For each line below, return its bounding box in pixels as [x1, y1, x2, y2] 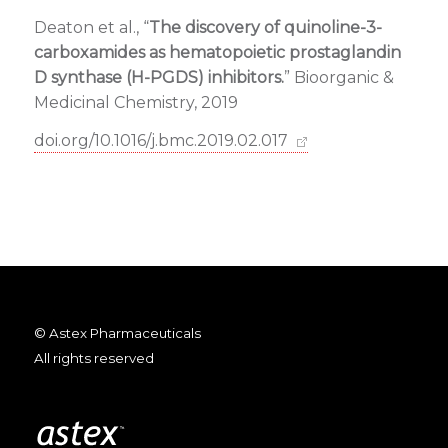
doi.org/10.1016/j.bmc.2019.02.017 [33, 131, 288, 151]
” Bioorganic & [283, 67, 394, 87]
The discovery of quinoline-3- [148, 17, 382, 37]
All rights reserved [33, 349, 154, 366]
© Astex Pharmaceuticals [33, 324, 201, 341]
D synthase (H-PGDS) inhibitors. [33, 67, 284, 87]
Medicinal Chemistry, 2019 [33, 92, 238, 112]
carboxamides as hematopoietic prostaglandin [33, 42, 401, 62]
